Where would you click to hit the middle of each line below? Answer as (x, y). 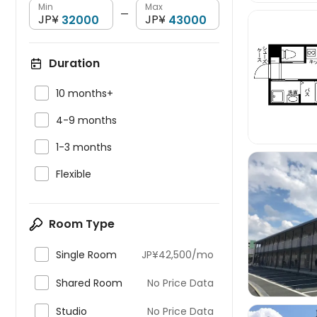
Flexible (74, 174)
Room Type (82, 224)
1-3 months (84, 147)
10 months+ (85, 93)
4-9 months (86, 120)
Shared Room (89, 283)
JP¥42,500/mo (178, 255)
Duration (74, 63)
